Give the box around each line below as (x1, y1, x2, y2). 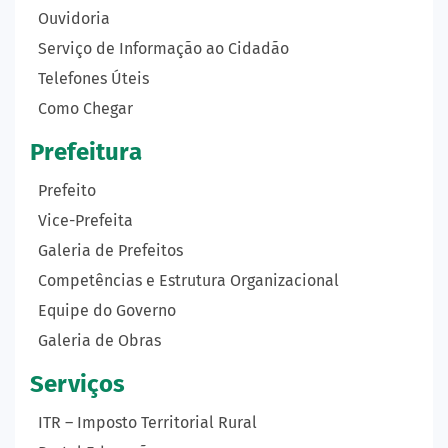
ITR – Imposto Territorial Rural (38, 412, 257, 432)
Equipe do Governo (38, 300, 176, 320)
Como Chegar (38, 98, 133, 118)
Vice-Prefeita (38, 210, 133, 230)
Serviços (30, 369, 125, 398)
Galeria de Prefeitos (38, 240, 183, 260)
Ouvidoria (38, 8, 110, 28)
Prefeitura (30, 137, 142, 166)
